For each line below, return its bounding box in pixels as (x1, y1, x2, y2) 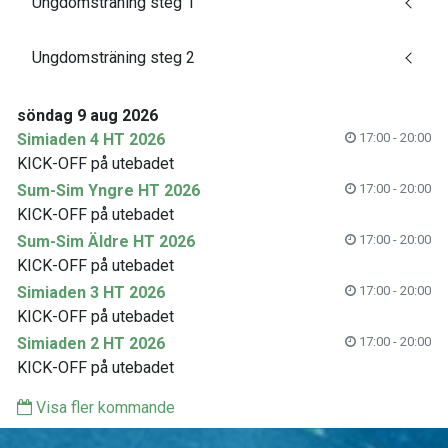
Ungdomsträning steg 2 (32, 48, 195, 67)
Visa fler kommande (32, 398, 175, 417)
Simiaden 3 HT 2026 (17, 283, 165, 302)
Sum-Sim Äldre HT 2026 (17, 232, 195, 251)
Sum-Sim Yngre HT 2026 (17, 181, 200, 200)
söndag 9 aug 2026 (17, 106, 158, 125)
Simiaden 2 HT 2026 (17, 334, 165, 353)
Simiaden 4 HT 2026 (17, 130, 165, 149)
